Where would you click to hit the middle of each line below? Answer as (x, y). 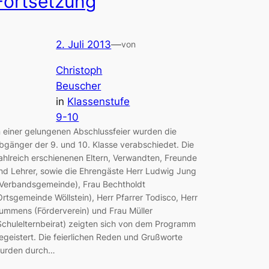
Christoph (79, 70)
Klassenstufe (99, 101)
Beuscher (79, 86)
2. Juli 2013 (84, 45)
